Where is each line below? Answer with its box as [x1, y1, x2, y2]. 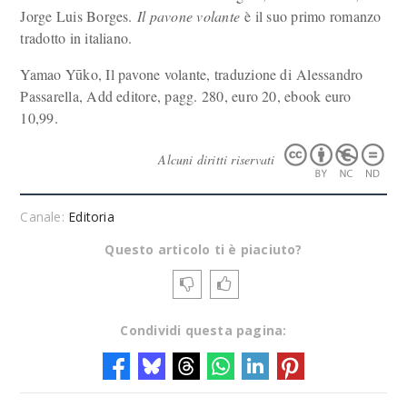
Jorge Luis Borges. [20, 6, 137, 25]
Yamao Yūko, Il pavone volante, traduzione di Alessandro [20, 65, 363, 84]
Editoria [68, 208, 114, 225]
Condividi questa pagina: [120, 322, 287, 339]
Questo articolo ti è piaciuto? [104, 241, 303, 258]
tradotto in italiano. [20, 28, 133, 47]
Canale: [20, 208, 69, 225]
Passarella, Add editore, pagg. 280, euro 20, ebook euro [20, 86, 352, 105]
